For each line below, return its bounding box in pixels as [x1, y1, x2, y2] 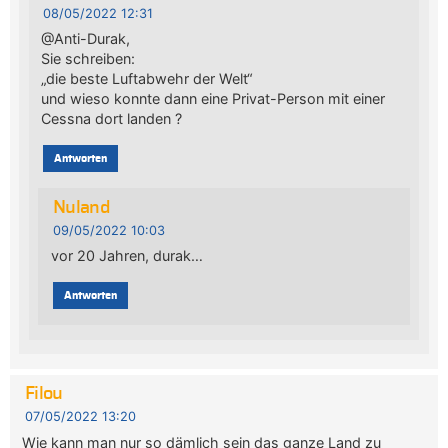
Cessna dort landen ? [41, 109, 183, 127]
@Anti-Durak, [41, 29, 131, 47]
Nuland [52, 198, 111, 217]
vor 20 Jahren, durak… [50, 246, 203, 264]
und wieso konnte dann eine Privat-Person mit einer [41, 89, 386, 107]
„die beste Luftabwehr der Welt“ [41, 69, 253, 87]
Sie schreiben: [41, 49, 136, 67]
